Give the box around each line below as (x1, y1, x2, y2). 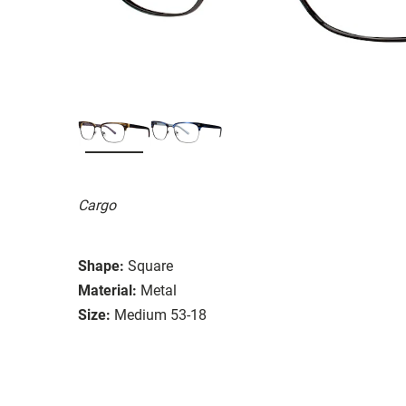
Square (128, 256, 173, 275)
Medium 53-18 (114, 305, 207, 324)
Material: (78, 281, 137, 299)
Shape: (78, 256, 124, 275)
